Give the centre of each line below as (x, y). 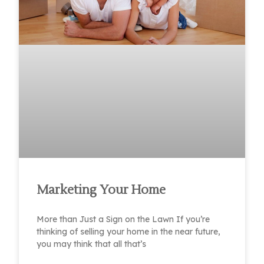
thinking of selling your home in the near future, (129, 231)
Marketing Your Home (101, 190)
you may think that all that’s (92, 244)
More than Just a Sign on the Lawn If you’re (123, 219)
